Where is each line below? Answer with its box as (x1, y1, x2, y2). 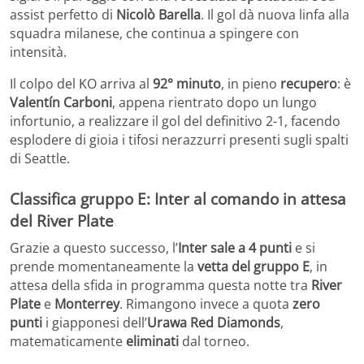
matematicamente (10, 332, 126, 351)
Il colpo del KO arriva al (10, 74, 153, 93)
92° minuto (153, 74, 221, 93)
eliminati (126, 332, 179, 351)
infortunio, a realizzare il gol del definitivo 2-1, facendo (10, 111, 340, 130)
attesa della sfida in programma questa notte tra (10, 276, 311, 295)
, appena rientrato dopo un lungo (112, 93, 317, 111)
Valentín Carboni (10, 93, 112, 111)
